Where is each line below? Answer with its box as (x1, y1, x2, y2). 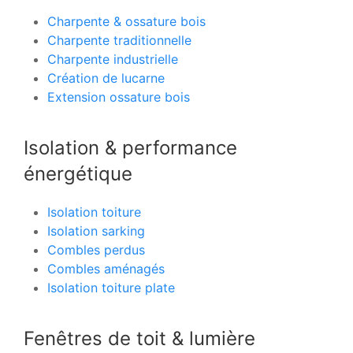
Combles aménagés (47, 260, 165, 277)
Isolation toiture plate (47, 279, 175, 295)
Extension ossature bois (47, 88, 190, 105)
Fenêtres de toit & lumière (24, 326, 255, 350)
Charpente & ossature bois (47, 13, 206, 29)
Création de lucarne (47, 69, 165, 86)
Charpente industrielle (47, 50, 178, 67)
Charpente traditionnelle (47, 32, 191, 48)
